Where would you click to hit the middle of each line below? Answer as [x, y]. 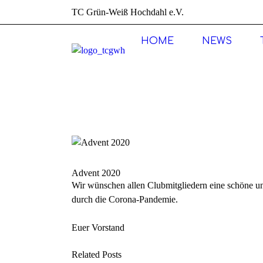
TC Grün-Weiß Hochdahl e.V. [128, 12]
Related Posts [97, 254]
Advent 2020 [96, 173]
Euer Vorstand [98, 227]
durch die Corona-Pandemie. [125, 199]
